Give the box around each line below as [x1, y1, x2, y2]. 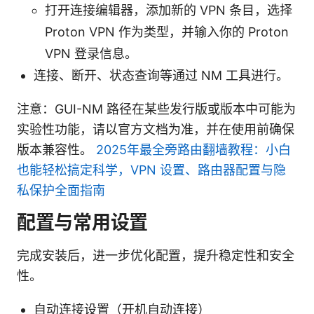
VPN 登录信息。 [45, 46, 137, 61]
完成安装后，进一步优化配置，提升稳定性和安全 [17, 247, 294, 263]
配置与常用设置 [17, 210, 149, 234]
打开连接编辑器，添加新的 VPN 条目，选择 [45, 2, 292, 18]
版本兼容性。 [17, 142, 96, 157]
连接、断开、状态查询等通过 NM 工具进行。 [34, 67, 289, 83]
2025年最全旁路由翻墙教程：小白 [96, 142, 291, 157]
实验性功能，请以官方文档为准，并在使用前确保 [17, 121, 294, 137]
